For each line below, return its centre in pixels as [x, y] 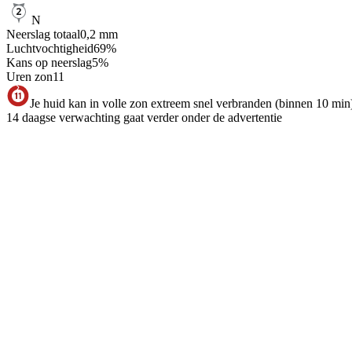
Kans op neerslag [49, 63]
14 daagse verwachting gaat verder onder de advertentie [144, 118]
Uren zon [29, 77]
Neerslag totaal [43, 35]
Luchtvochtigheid [50, 49]
